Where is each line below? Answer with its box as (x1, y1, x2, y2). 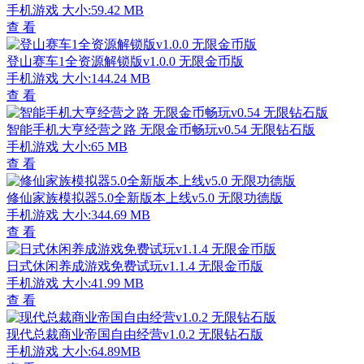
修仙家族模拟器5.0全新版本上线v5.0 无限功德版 (6, 190, 283, 205)
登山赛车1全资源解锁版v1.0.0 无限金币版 (6, 54, 244, 68)
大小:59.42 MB (62, 2, 144, 17)
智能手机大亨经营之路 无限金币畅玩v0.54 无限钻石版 (6, 122, 315, 136)
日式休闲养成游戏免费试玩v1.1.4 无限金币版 (6, 258, 263, 273)
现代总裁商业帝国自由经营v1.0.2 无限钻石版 (6, 327, 263, 341)
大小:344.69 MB (62, 207, 150, 222)
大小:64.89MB (62, 344, 141, 358)
